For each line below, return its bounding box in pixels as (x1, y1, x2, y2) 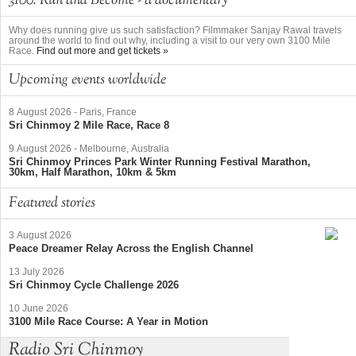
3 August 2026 (9, 230, 72, 242)
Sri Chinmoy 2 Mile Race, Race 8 (9, 119, 169, 132)
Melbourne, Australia (79, 143, 169, 155)
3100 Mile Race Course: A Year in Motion (9, 315, 208, 328)
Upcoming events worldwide (9, 70, 166, 91)
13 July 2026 (9, 266, 64, 278)
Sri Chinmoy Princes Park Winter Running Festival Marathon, (9, 156, 311, 168)
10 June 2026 (9, 303, 68, 315)
